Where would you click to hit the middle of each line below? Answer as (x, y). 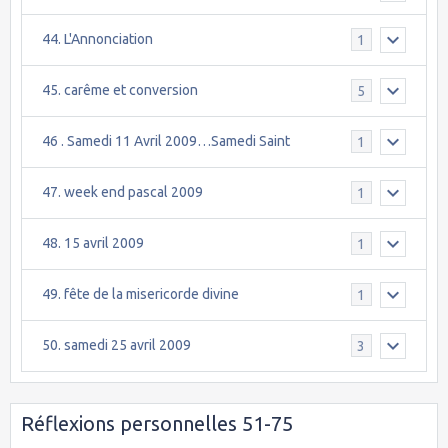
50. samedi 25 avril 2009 (116, 345)
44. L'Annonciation (97, 39)
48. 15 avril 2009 (93, 243)
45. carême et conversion (120, 90)
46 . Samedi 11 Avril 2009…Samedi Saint (166, 141)
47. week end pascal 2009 (122, 192)
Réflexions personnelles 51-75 (157, 423)
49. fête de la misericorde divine (140, 294)
